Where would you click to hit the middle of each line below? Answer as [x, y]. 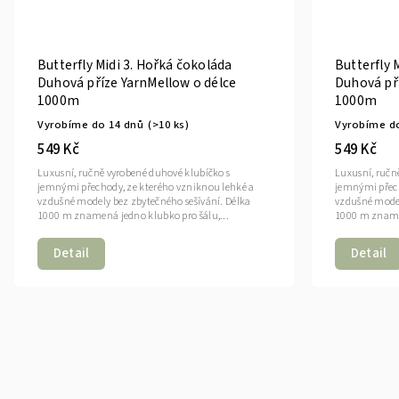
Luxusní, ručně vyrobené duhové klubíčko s [134, 173]
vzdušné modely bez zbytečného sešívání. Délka [144, 201]
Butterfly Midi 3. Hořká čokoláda [135, 65]
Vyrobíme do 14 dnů [90, 124]
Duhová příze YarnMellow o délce [137, 82]
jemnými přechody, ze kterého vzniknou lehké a [146, 187]
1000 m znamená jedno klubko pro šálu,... [133, 216]
